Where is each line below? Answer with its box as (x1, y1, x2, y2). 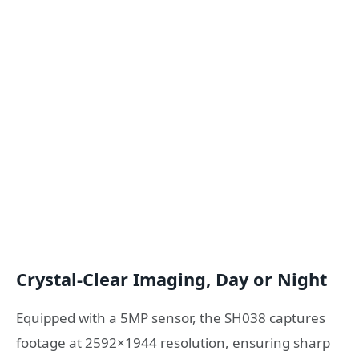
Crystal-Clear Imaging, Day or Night (16, 267, 327, 291)
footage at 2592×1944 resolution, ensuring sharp (16, 333, 330, 353)
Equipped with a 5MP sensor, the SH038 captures (16, 309, 325, 328)
